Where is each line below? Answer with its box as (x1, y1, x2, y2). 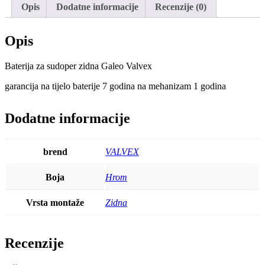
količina (5, 8, 34, 18)
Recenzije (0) (155, 2, 206, 12)
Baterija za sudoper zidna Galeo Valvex (5, 61, 152, 72)
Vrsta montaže (26, 198, 84, 208)
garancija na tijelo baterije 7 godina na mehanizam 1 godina (5, 81, 226, 92)
